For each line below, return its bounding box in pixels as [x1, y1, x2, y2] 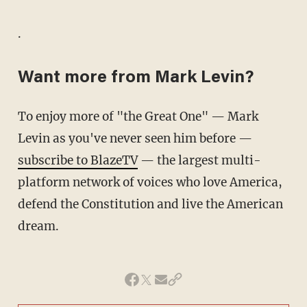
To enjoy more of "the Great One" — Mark [17, 109, 26, 125]
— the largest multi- [137, 153, 261, 169]
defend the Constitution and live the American [17, 197, 283, 212]
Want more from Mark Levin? [17, 70, 254, 88]
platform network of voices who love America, [17, 175, 282, 191]
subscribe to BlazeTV [17, 153, 138, 169]
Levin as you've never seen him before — [17, 131, 252, 147]
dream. [17, 219, 59, 234]
